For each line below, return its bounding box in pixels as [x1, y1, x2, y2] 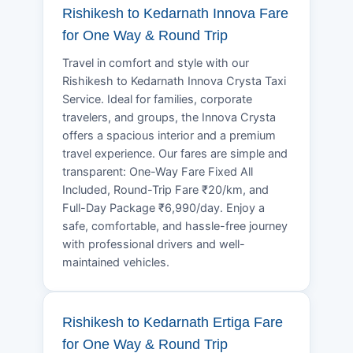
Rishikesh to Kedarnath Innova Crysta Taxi [62, 73, 286, 88]
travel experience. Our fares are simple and [62, 146, 288, 161]
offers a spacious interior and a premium [62, 128, 276, 143]
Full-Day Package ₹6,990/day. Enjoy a [62, 200, 265, 215]
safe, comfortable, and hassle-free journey [62, 218, 288, 233]
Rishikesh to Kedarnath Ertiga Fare [62, 314, 283, 330]
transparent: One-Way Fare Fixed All [62, 164, 253, 179]
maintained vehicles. [62, 255, 169, 269]
